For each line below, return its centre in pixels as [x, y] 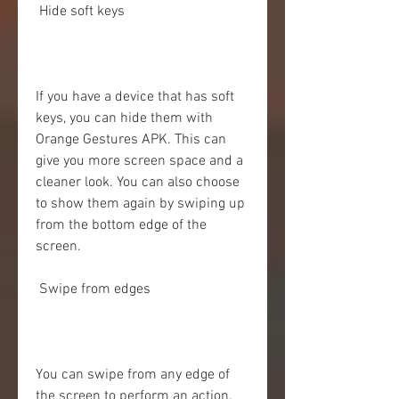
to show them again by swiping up [140, 204]
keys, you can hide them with [124, 118]
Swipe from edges [95, 289]
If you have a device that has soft [135, 97]
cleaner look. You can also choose [138, 183]
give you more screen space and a [139, 161]
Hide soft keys [82, 12]
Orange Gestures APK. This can [131, 140]
